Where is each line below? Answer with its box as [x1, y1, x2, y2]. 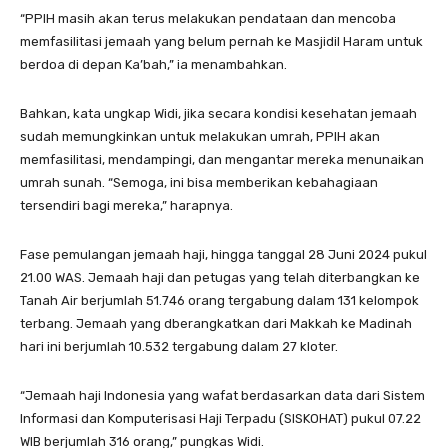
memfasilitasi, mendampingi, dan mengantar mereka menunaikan [20, 152, 424, 167]
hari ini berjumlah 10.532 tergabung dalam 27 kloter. [20, 339, 338, 354]
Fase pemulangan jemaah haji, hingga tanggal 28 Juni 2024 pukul [20, 247, 427, 262]
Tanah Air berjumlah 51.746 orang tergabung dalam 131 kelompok [20, 293, 419, 308]
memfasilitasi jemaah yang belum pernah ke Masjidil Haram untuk [20, 34, 423, 49]
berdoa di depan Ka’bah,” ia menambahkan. [20, 57, 287, 72]
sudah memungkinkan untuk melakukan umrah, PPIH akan [20, 129, 380, 144]
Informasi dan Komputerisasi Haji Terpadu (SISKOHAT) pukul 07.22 [20, 411, 421, 426]
